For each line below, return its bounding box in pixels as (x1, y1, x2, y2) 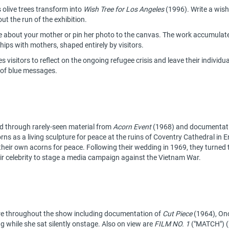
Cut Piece (163, 209, 192, 219)
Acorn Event (113, 122, 151, 132)
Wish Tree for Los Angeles (83, 4, 164, 14)
